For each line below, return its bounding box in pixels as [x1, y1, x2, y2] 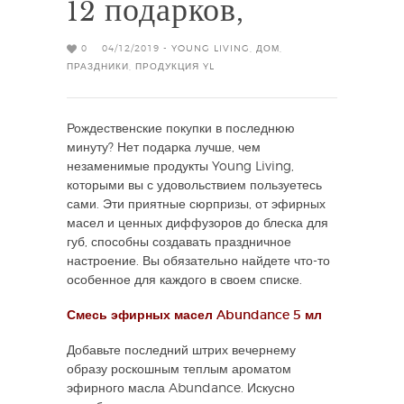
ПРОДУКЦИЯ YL [135, 61, 215, 71]
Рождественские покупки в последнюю [67, 122, 295, 135]
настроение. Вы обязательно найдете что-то [67, 254, 330, 268]
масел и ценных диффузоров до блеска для [67, 216, 328, 230]
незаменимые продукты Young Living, [67, 160, 294, 173]
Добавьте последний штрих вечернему [67, 344, 296, 357]
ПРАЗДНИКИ [67, 61, 129, 71]
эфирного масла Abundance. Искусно [67, 381, 295, 395]
